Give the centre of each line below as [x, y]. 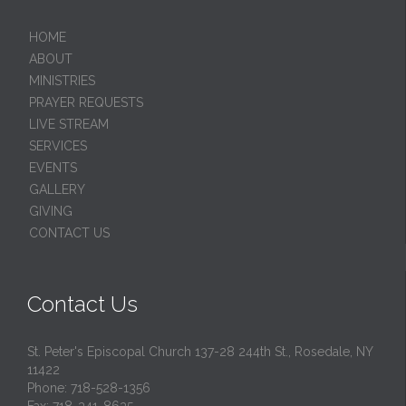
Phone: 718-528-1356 [89, 387]
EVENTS [53, 167]
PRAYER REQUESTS [86, 102]
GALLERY [57, 189]
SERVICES [58, 145]
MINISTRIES [62, 80]
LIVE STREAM [69, 124]
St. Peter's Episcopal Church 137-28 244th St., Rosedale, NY [200, 351]
